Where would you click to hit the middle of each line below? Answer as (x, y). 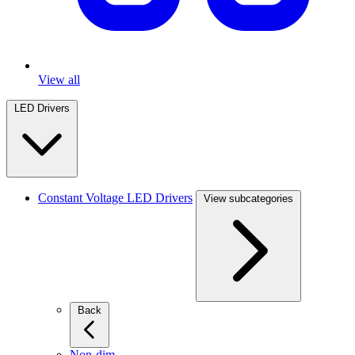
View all (59, 80)
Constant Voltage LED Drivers (115, 198)
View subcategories (248, 198)
